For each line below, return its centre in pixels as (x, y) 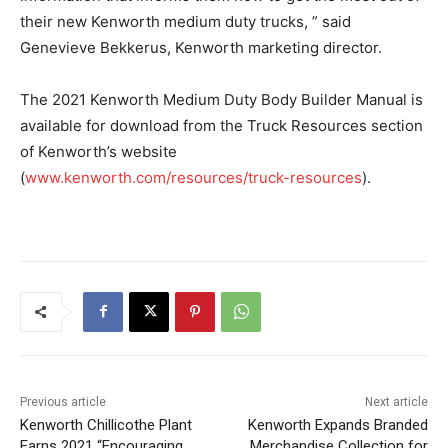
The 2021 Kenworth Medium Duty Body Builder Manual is (221, 99)
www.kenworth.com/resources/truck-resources (193, 177)
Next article (396, 401)
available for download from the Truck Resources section (221, 125)
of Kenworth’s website (98, 151)
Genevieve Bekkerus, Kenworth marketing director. (203, 47)
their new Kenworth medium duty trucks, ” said (185, 21)
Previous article (63, 401)
